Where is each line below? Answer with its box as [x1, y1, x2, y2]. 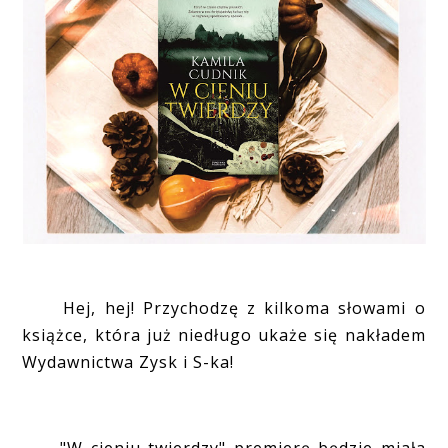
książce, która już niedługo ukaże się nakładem [22, 323, 426, 346]
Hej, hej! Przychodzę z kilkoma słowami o [22, 296, 426, 319]
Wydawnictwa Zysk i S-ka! [22, 350, 260, 373]
